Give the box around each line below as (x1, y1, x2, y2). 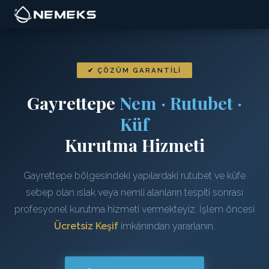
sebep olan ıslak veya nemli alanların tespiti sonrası (26, 187, 243, 198)
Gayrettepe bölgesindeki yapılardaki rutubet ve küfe (23, 170, 246, 181)
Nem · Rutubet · (119, 91, 242, 114)
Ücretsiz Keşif (54, 220, 118, 232)
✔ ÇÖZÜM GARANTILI (88, 66, 181, 74)
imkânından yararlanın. (118, 220, 215, 232)
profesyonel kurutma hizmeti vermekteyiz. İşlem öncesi (14, 204, 255, 215)
